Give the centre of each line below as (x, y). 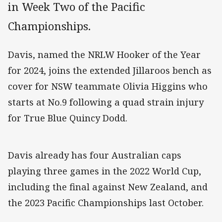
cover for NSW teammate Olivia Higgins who (108, 86)
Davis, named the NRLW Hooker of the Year (104, 55)
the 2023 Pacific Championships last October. (106, 203)
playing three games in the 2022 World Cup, (105, 171)
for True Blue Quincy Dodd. (68, 118)
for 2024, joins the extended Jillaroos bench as (110, 71)
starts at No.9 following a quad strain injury (106, 102)
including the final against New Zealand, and (108, 187)
